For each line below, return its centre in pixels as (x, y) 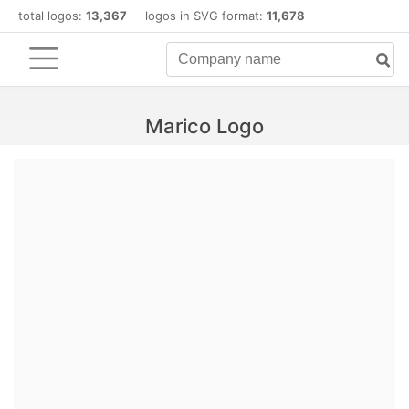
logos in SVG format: (197, 16)
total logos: (52, 16)
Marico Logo (204, 126)
